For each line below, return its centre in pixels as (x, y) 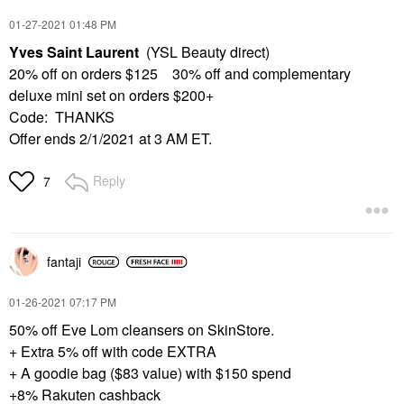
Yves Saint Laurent (78, 52)
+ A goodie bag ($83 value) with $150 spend (150, 373)
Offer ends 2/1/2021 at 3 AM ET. (110, 139)
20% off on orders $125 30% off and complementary (180, 74)
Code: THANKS (62, 117)
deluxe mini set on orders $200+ (111, 96)
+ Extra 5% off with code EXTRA (113, 352)
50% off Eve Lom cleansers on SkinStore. (142, 330)
